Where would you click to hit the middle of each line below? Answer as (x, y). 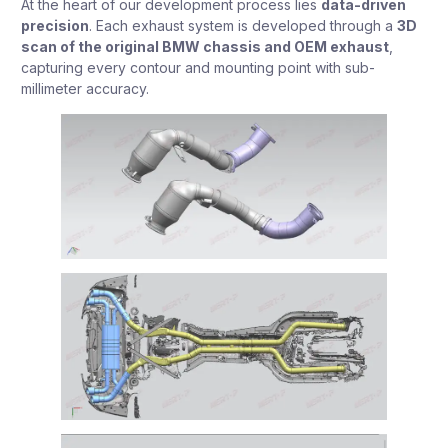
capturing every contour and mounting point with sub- (198, 68)
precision (55, 26)
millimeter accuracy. (85, 89)
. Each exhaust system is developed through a (243, 26)
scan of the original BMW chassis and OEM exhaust (205, 47)
